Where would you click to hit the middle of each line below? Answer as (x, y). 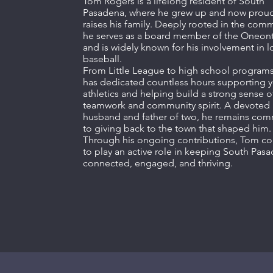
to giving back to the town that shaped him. (177, 128)
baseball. (102, 59)
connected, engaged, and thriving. (158, 163)
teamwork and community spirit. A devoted (176, 105)
